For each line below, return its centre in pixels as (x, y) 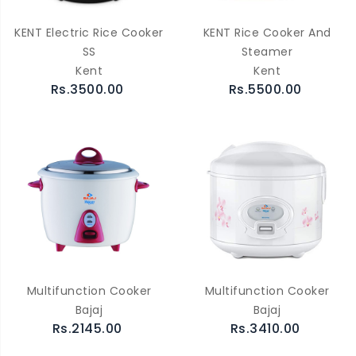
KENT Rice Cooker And (267, 32)
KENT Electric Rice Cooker (89, 32)
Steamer (267, 51)
